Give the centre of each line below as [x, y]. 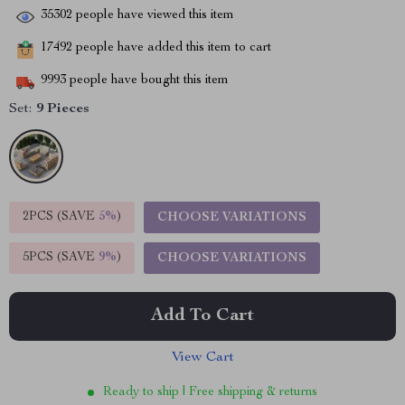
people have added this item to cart [172, 48]
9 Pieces [63, 109]
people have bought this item [147, 81]
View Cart [202, 358]
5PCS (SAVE [61, 258]
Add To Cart [202, 316]
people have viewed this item [153, 16]
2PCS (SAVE [61, 217]
